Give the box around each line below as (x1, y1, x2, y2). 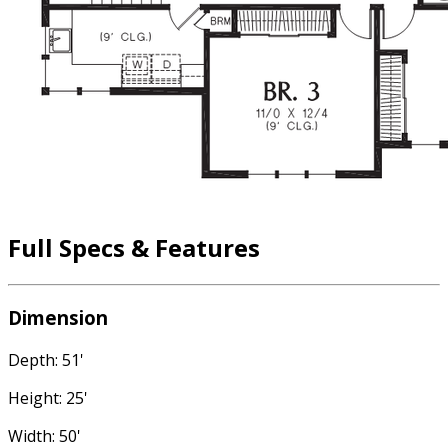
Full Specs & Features (8, 231, 260, 265)
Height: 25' (8, 386, 88, 409)
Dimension (8, 304, 108, 330)
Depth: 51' (8, 348, 84, 371)
